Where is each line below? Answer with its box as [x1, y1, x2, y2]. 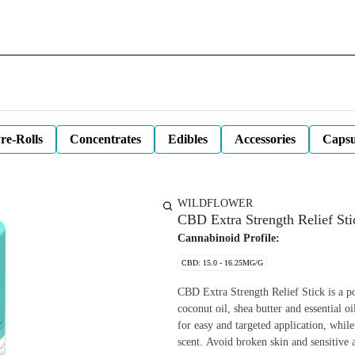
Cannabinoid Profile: [177, 232, 280, 244]
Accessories [235, 132, 296, 146]
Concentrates [70, 132, 141, 146]
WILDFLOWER [177, 197, 253, 209]
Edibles [168, 132, 208, 146]
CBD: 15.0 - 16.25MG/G [181, 258, 263, 267]
